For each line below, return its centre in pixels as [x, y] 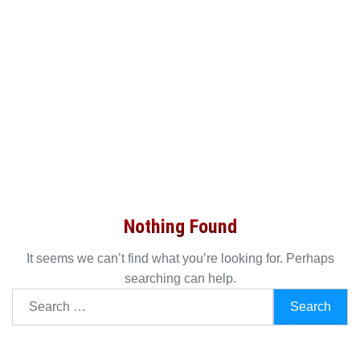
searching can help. [180, 278]
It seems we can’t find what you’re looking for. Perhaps [180, 258]
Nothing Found [180, 226]
